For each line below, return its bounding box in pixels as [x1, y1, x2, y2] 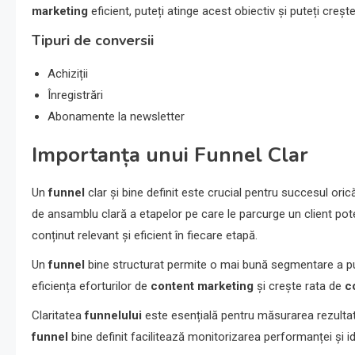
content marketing [151, 279, 254, 294]
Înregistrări [48, 88, 103, 103]
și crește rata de [254, 279, 345, 294]
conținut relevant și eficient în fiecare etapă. [32, 228, 258, 243]
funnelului [85, 308, 142, 323]
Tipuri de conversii [32, 31, 154, 51]
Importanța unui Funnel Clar [32, 141, 308, 170]
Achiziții [48, 67, 88, 82]
